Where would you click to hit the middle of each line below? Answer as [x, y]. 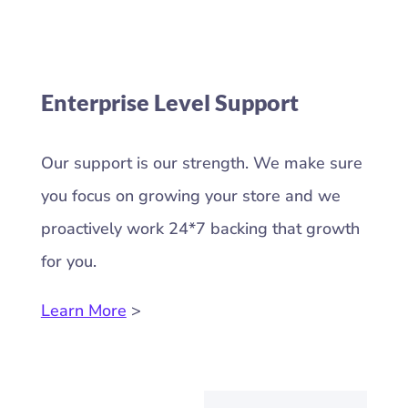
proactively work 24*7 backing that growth [200, 229]
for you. [71, 262]
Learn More [83, 311]
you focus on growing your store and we [190, 196]
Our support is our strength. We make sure [201, 163]
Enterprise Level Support [169, 102]
